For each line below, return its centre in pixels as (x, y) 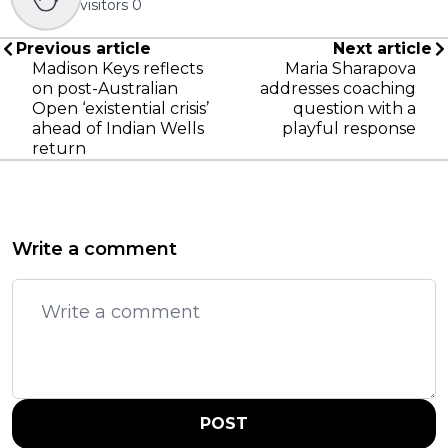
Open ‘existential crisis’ (120, 108)
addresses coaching (338, 88)
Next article (382, 48)
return (59, 148)
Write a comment (94, 248)
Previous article (83, 48)
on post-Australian (105, 88)
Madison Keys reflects (117, 68)
